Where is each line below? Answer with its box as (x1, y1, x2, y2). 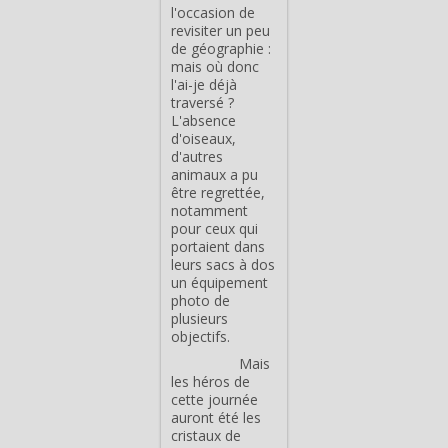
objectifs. (171, 326, 230, 346)
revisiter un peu (171, 20, 270, 40)
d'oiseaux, (171, 128, 236, 148)
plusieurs (171, 308, 228, 328)
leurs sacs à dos (171, 254, 275, 274)
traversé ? (171, 92, 234, 112)
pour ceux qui (171, 218, 258, 238)
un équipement (171, 272, 268, 292)
